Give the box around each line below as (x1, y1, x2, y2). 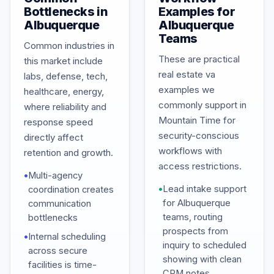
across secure (28, 245, 87, 256)
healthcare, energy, (24, 86, 104, 97)
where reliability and (24, 101, 106, 113)
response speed (24, 116, 93, 128)
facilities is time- (28, 259, 97, 270)
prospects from (163, 226, 228, 237)
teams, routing (163, 212, 223, 223)
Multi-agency (28, 170, 83, 181)
